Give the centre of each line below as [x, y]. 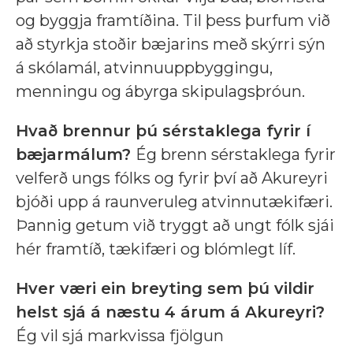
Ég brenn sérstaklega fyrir [236, 155]
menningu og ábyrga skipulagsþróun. [160, 92]
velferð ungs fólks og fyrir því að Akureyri [172, 178]
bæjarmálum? [73, 155]
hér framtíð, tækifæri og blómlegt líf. [156, 249]
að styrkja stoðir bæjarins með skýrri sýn [171, 45]
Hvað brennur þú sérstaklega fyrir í [163, 131]
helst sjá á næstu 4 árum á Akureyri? [170, 312]
